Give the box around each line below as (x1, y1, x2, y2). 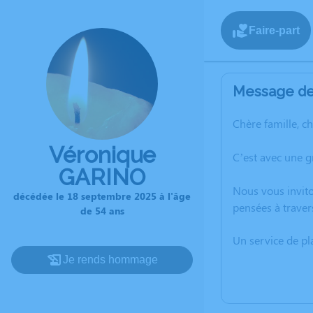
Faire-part (249, 24, 300, 36)
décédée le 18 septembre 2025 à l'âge (13, 189, 191, 203)
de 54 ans (80, 204, 124, 217)
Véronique (48, 142, 156, 168)
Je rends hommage (63, 254, 158, 265)
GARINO (59, 164, 145, 190)
